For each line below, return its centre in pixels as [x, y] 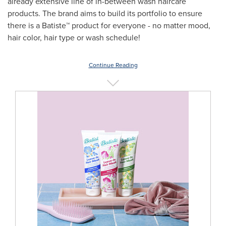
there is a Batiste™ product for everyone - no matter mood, [109, 25]
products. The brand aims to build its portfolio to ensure [105, 13]
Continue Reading [113, 65]
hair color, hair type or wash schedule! [74, 37]
